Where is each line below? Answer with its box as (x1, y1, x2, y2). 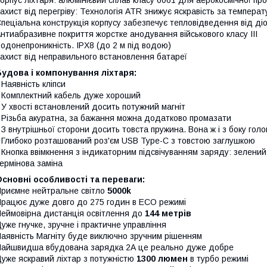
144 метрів (142, 208, 191, 218)
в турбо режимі (188, 253, 249, 263)
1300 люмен (136, 253, 188, 263)
